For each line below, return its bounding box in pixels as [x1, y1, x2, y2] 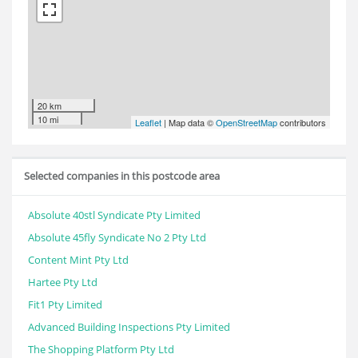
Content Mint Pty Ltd [28, 253, 129, 267]
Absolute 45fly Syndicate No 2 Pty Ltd [28, 230, 206, 245]
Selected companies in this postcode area [24, 169, 220, 183]
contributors [277, 116, 326, 129]
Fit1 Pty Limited [28, 297, 102, 312]
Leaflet [135, 116, 161, 129]
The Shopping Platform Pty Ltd [28, 342, 174, 356]
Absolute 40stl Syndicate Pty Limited [28, 208, 201, 222]
